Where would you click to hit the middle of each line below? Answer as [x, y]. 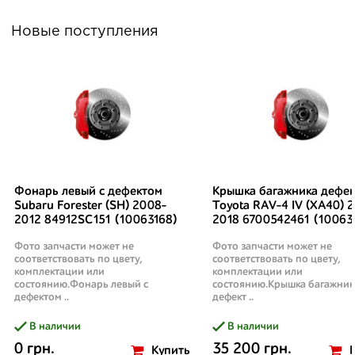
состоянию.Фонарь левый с [81, 284]
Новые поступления [85, 32]
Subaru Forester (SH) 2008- [90, 206]
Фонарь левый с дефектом [88, 192]
